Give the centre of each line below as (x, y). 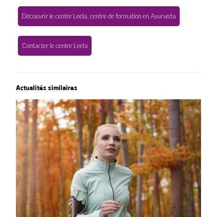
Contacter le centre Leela (54, 45)
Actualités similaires (47, 87)
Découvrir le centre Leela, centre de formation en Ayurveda (99, 16)
